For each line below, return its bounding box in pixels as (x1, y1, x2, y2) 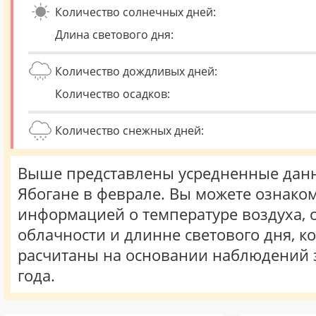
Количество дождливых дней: (55, 63, 217, 79)
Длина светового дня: (55, 27, 174, 42)
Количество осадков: (55, 86, 170, 102)
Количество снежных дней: (55, 123, 204, 138)
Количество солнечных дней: (55, 4, 216, 20)
